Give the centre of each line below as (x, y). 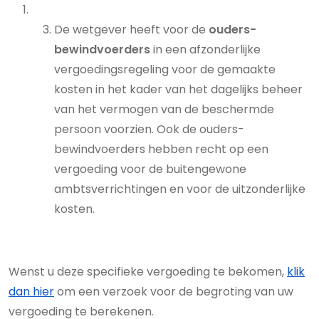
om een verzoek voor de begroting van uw (174, 292)
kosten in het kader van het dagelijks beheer (178, 89)
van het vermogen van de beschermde (164, 109)
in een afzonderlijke (205, 49)
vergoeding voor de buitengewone (150, 169)
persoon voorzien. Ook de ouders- (149, 129)
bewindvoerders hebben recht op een (161, 149)
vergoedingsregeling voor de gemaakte (165, 69)
